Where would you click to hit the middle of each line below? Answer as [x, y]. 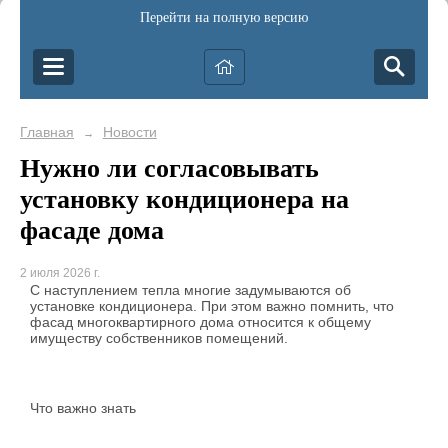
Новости [129, 132]
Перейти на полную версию [224, 17]
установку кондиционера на [184, 199]
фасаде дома [92, 230]
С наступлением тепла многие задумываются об [190, 290]
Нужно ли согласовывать [169, 168]
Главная [47, 132]
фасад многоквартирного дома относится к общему [200, 322]
